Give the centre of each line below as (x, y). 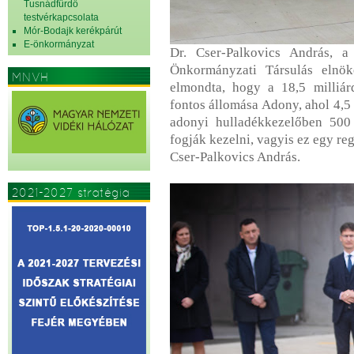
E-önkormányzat (59, 44)
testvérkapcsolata (61, 17)
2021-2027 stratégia (71, 192)
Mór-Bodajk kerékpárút (73, 31)
